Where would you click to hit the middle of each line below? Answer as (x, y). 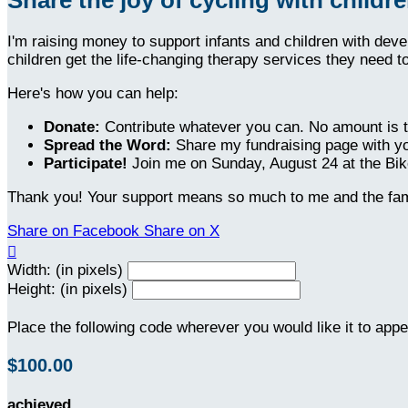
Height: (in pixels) (67, 289)
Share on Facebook (73, 230)
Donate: (72, 127)
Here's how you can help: (93, 93)
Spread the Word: (107, 145)
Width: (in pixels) (65, 270)
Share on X (182, 230)
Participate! (88, 163)
